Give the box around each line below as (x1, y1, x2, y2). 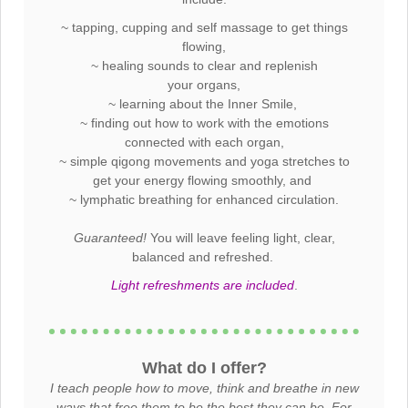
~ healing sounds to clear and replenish (90, 58, 318, 73)
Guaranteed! (73, 230, 147, 245)
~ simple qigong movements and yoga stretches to (58, 154, 350, 168)
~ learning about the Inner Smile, (107, 97, 301, 111)
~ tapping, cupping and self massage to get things (60, 20, 348, 35)
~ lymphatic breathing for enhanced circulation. (69, 192, 339, 207)
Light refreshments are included (110, 278, 294, 292)
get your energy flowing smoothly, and (93, 173, 315, 188)
